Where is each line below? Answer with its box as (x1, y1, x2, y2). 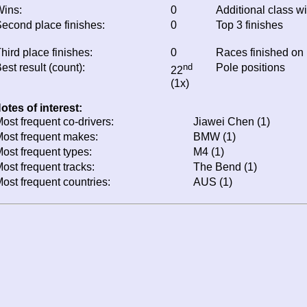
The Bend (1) (193, 161, 257, 173)
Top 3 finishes (216, 19, 283, 32)
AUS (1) (193, 176, 232, 188)
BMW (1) (193, 131, 236, 143)
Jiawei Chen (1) (193, 116, 270, 128)
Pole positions (216, 62, 285, 74)
